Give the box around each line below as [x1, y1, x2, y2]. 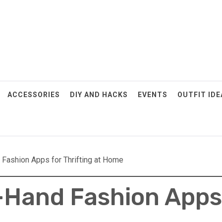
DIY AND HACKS [70, 91, 128, 99]
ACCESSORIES [7, 91, 60, 99]
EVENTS [138, 91, 167, 99]
